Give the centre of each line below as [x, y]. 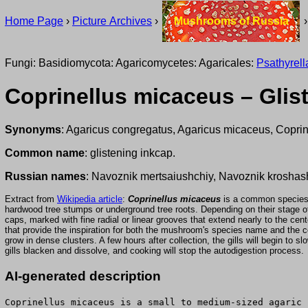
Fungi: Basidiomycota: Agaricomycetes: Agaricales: [131, 63]
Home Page [34, 21]
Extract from [31, 199]
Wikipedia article [90, 199]
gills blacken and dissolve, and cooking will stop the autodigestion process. [154, 251]
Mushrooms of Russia [231, 21]
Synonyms [33, 130]
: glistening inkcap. [130, 153]
